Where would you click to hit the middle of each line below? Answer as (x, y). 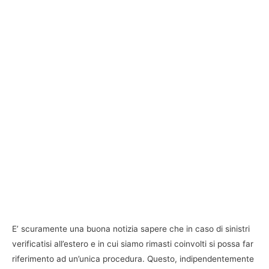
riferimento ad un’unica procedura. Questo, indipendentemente (133, 258)
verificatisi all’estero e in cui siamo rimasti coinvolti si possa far (133, 243)
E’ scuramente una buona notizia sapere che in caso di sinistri (131, 228)
